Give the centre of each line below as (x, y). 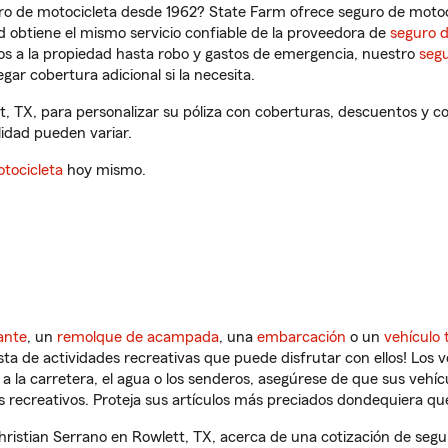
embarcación (301, 337)
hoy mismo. (104, 170)
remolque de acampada (138, 337)
